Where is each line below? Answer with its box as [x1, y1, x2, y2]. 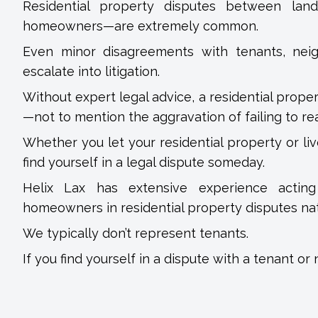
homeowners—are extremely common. [23, 18, 258, 33]
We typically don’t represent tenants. [23, 226, 248, 241]
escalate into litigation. [23, 64, 160, 79]
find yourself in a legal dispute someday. [23, 155, 265, 170]
